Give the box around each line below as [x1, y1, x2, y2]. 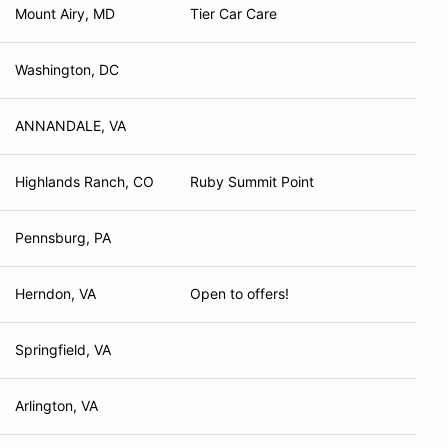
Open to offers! [190, 285, 289, 302]
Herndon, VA [15, 285, 96, 302]
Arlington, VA [15, 397, 98, 414]
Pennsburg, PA [15, 229, 111, 246]
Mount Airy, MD [15, 5, 115, 22]
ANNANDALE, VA [15, 117, 126, 134]
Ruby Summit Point [190, 173, 314, 190]
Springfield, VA [15, 341, 111, 358]
